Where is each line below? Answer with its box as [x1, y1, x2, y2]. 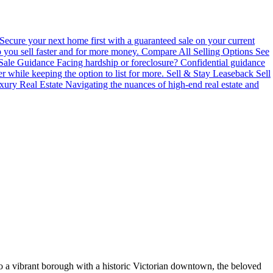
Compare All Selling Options [141, 46, 253, 57]
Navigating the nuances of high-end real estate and [65, 79, 259, 90]
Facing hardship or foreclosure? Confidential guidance [57, 57, 265, 68]
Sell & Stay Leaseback [166, 68, 253, 79]
